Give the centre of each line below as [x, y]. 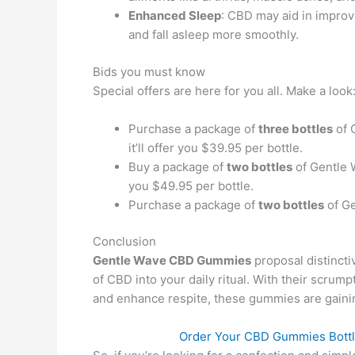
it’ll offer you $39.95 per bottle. [216, 147]
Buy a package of [177, 166]
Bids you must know [149, 71]
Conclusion [124, 241]
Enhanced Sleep [175, 15]
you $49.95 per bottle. [191, 185]
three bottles [296, 128]
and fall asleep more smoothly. [214, 34]
